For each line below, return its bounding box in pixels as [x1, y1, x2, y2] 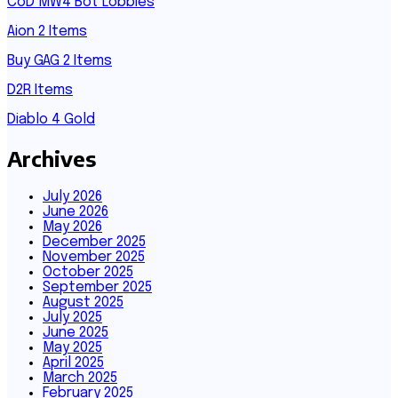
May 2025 [43, 339, 102, 355]
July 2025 [43, 309, 102, 325]
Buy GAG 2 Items [7, 53, 112, 69]
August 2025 [43, 294, 123, 310]
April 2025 [43, 354, 104, 370]
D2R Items [7, 83, 73, 99]
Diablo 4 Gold [7, 112, 95, 128]
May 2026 [43, 219, 102, 235]
